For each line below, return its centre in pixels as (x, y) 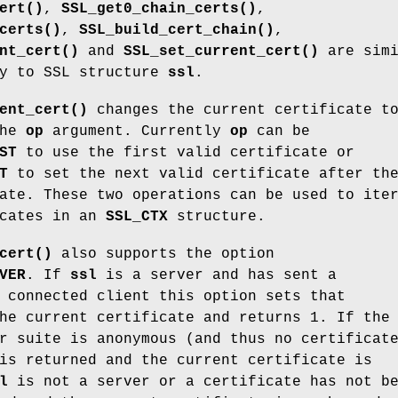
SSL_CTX (137, 216)
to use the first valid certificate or (186, 152)
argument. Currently (137, 131)
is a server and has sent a (217, 275)
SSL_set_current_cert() (221, 51)
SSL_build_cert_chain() (177, 30)
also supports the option (163, 254)
